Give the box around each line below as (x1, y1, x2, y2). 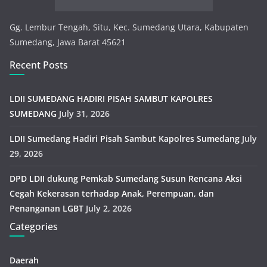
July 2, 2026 (86, 203, 132, 215)
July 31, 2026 (59, 108, 110, 120)
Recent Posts (10, 58, 68, 72)
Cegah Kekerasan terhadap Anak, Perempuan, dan (10, 188, 214, 200)
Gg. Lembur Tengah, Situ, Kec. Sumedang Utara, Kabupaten (10, 21, 249, 33)
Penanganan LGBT (10, 203, 83, 215)
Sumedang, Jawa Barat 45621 (10, 36, 126, 48)
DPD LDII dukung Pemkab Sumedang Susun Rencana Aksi (10, 173, 242, 185)
